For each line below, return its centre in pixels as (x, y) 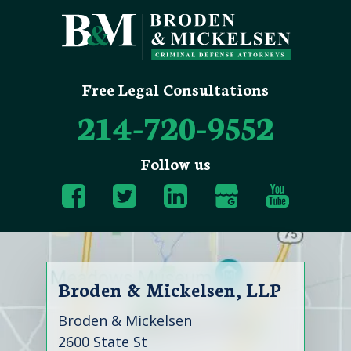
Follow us (175, 163)
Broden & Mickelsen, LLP (170, 289)
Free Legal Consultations (175, 89)
